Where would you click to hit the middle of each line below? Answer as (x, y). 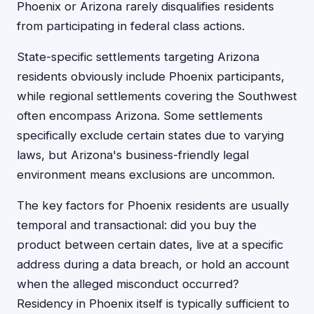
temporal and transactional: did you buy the (137, 225)
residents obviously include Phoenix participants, (151, 76)
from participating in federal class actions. (131, 26)
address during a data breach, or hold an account (153, 264)
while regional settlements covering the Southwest (157, 96)
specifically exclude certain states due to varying (150, 135)
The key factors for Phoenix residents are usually (153, 205)
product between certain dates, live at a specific (150, 245)
